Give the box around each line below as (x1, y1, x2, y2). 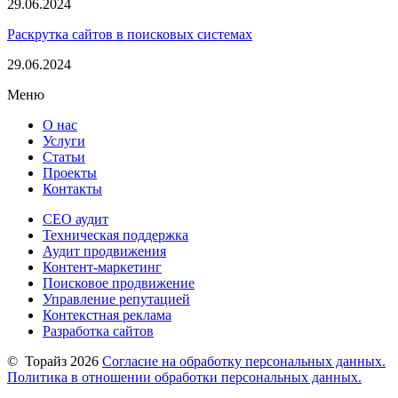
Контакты (43, 181, 102, 197)
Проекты (43, 165, 97, 181)
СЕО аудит (43, 211, 108, 227)
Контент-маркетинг (43, 259, 162, 275)
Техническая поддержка (43, 227, 188, 243)
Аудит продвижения (43, 243, 166, 259)
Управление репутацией (43, 291, 190, 307)
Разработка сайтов (43, 323, 154, 339)
